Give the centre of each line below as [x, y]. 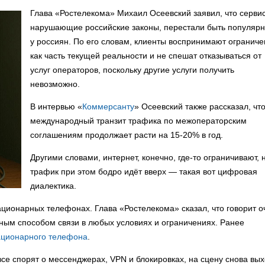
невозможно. [55, 84]
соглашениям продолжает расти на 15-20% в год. [127, 135]
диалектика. [53, 186]
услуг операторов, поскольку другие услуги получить [132, 70]
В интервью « [56, 106]
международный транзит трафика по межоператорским [138, 121]
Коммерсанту [108, 106]
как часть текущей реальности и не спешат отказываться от [146, 56]
